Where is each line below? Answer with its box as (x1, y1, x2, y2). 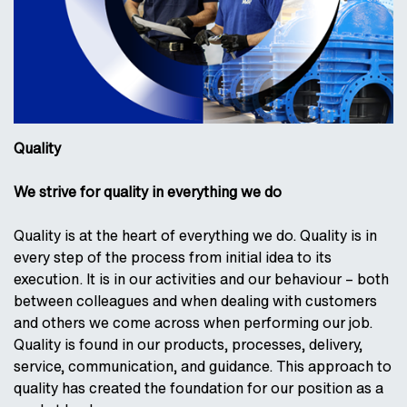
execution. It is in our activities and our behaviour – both (14, 267, 389, 290)
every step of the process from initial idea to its (14, 245, 332, 268)
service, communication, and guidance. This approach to (14, 354, 392, 377)
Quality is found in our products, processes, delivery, (14, 333, 362, 355)
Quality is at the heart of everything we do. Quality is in (14, 223, 377, 246)
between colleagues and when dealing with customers (14, 289, 377, 312)
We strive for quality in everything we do (14, 180, 282, 203)
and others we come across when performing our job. (14, 311, 372, 333)
